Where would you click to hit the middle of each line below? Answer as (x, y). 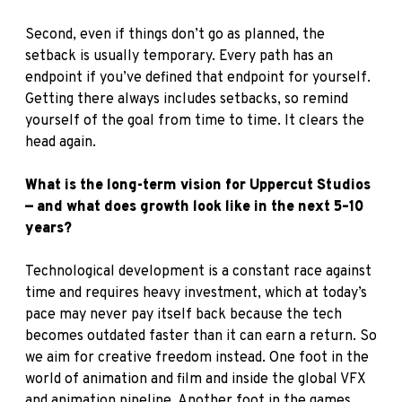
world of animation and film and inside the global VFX (196, 379)
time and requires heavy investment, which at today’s (196, 293)
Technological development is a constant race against (198, 271)
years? (48, 228)
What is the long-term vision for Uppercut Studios (198, 185)
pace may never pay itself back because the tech (184, 315)
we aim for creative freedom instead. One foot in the (197, 358)
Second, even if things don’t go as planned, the (175, 35)
